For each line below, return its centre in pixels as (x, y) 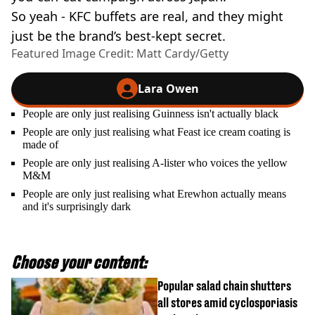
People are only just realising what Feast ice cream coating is (156, 131)
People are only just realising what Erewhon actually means (154, 193)
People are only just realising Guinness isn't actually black (150, 113)
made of (40, 144)
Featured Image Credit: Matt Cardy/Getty (120, 53)
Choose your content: (79, 262)
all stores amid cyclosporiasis (227, 302)
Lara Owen (168, 88)
